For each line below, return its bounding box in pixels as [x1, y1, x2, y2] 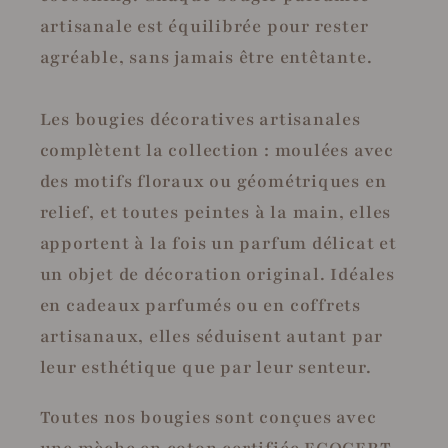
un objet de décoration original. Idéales [39, 262, 395, 286]
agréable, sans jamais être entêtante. [39, 45, 373, 69]
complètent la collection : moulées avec [39, 138, 394, 162]
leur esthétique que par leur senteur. [39, 355, 372, 379]
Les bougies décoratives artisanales [39, 107, 361, 131]
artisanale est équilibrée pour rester [39, 14, 369, 38]
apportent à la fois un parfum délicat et [39, 231, 397, 255]
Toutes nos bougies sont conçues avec [39, 406, 377, 430]
